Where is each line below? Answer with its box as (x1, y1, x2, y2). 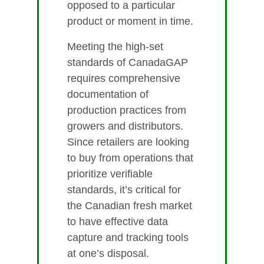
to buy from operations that (67, 152, 193, 164)
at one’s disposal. (67, 247, 149, 260)
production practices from (67, 104, 186, 117)
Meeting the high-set (67, 41, 163, 53)
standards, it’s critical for (67, 184, 181, 196)
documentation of (67, 88, 148, 101)
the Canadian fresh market (67, 200, 192, 212)
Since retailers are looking (67, 136, 189, 148)
